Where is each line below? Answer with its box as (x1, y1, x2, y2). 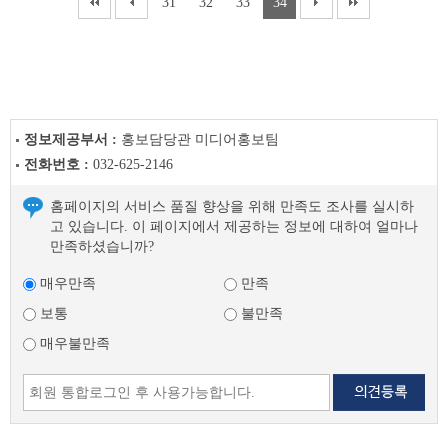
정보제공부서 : (24, 132, 121, 147)
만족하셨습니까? (50, 239, 154, 254)
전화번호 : (24, 157, 93, 172)
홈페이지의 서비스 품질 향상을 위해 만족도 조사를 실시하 (50, 199, 414, 214)
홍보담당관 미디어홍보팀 (121, 132, 279, 147)
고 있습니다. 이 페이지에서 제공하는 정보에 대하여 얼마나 (50, 219, 418, 234)
